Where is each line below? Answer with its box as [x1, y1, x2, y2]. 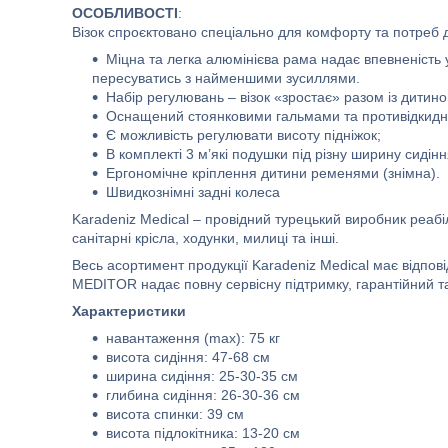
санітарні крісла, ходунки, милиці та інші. [72, 230, 339, 246]
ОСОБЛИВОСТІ [72, 5, 178, 21]
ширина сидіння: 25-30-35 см [106, 368, 298, 384]
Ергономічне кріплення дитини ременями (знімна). [106, 165, 440, 181]
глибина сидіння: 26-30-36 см [106, 387, 300, 403]
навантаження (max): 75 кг [106, 330, 280, 346]
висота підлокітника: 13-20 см [106, 425, 300, 441]
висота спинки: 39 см [106, 406, 244, 422]
